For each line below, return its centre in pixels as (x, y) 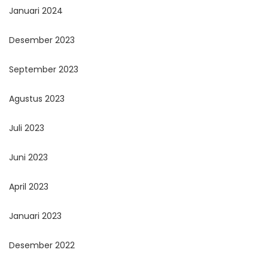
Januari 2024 (36, 11)
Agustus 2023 (37, 99)
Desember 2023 (42, 40)
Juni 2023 (28, 158)
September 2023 (44, 70)
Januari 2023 (35, 216)
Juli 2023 (27, 128)
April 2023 (29, 187)
